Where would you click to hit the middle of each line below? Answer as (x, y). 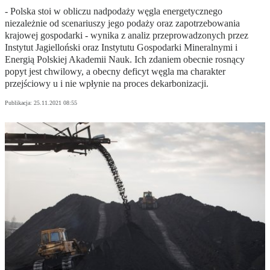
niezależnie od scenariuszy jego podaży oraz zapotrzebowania (122, 24)
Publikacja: (19, 103)
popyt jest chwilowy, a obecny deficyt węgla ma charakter (115, 72)
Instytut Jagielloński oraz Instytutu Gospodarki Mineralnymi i (121, 48)
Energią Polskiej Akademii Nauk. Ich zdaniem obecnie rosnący (125, 60)
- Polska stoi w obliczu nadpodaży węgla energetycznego (114, 11)
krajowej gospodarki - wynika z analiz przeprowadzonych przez (127, 36)
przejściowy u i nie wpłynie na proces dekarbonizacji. (107, 84)
